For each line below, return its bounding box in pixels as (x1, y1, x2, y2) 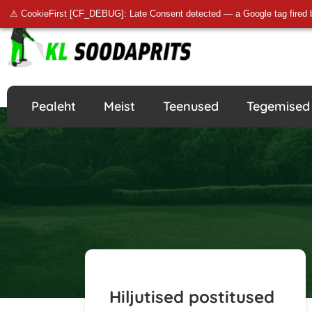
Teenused (163, 97, 219, 114)
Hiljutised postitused (109, 286, 274, 308)
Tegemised (247, 97, 310, 114)
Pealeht (31, 97, 76, 114)
